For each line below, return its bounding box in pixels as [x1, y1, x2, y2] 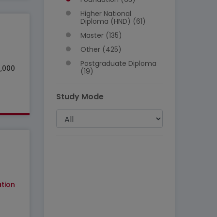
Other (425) [80, 45, 122, 54]
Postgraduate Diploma [80, 59, 156, 68]
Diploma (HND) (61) [80, 16, 146, 26]
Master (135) [80, 31, 122, 40]
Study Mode [56, 91, 104, 102]
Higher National [80, 9, 131, 18]
